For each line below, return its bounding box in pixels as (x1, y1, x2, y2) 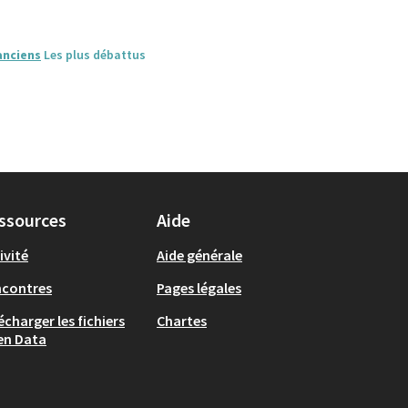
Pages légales (157, 279, 241, 298)
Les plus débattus (44, 46, 146, 63)
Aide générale (157, 246, 242, 265)
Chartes (157, 311, 207, 331)
